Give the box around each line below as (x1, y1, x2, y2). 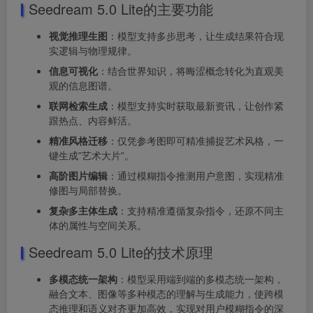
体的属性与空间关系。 (49, 217, 147, 232)
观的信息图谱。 (49, 78, 117, 92)
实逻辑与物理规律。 (49, 43, 137, 57)
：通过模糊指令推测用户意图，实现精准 (108, 168, 284, 182)
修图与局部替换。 (49, 182, 127, 197)
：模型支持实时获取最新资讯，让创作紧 (108, 98, 284, 112)
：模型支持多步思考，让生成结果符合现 (108, 28, 284, 43)
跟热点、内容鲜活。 (49, 112, 137, 127)
